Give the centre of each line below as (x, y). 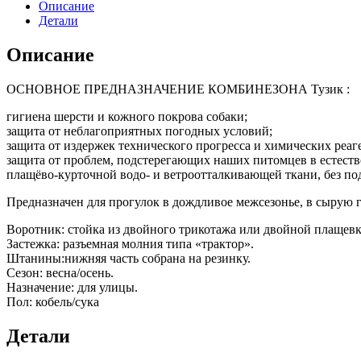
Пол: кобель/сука (53, 301)
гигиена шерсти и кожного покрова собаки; (127, 116)
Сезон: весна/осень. (60, 272)
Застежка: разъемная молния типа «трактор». (130, 243)
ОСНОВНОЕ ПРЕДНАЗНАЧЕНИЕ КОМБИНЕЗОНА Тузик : (178, 89)
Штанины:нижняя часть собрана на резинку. (129, 258)
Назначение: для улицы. (72, 287)
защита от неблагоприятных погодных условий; (139, 131)
